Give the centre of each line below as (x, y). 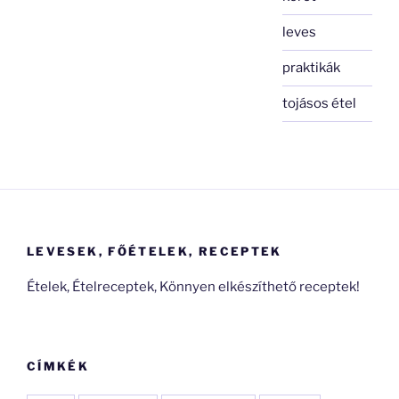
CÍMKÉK (58, 366)
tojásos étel (320, 103)
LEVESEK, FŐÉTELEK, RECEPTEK (155, 251)
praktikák (312, 68)
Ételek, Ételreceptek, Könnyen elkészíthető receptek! (193, 287)
